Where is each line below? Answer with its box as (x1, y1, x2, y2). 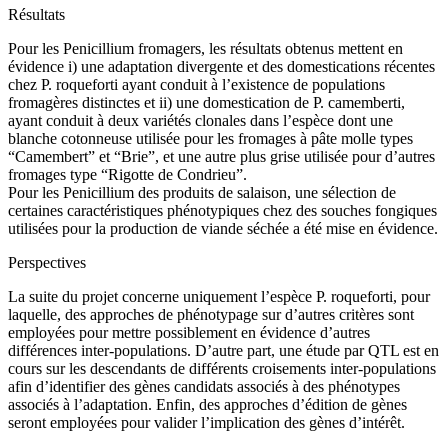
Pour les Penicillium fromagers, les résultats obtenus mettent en (8, 39, 403, 57)
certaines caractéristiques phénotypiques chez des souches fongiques (8, 201, 437, 219)
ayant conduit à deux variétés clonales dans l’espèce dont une (8, 111, 393, 129)
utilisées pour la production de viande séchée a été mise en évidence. (8, 219, 438, 237)
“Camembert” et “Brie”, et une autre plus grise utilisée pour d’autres (8, 147, 435, 165)
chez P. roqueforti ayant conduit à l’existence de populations (8, 75, 385, 93)
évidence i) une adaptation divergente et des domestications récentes (8, 57, 435, 75)
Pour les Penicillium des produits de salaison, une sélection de (8, 183, 396, 201)
